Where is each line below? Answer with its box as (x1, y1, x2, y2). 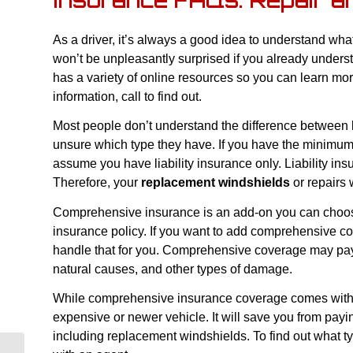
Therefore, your (53, 176, 141, 190)
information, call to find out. (53, 89, 202, 103)
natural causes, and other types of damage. (53, 262, 292, 276)
